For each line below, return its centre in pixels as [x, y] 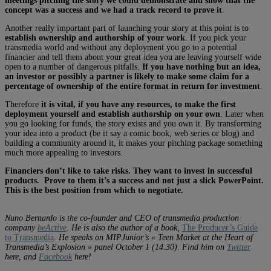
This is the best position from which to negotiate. [94, 190]
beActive [52, 227]
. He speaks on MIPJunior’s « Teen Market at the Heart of [153, 237]
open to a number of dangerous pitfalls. [73, 67]
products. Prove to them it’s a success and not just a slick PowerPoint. [134, 180]
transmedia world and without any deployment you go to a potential [121, 47]
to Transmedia [29, 237]
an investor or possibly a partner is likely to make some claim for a [127, 76]
